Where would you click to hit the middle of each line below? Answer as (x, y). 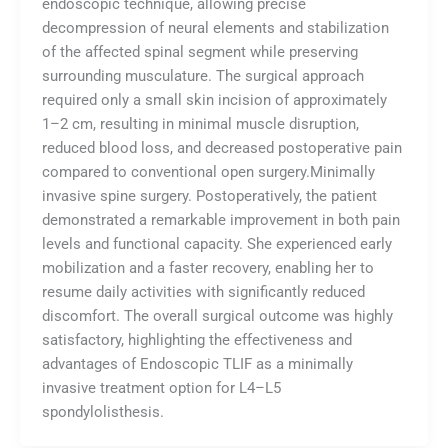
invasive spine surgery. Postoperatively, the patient (209, 195)
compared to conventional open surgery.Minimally (208, 171)
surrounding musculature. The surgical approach (202, 75)
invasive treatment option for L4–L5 (161, 387)
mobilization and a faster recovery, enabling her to (207, 267)
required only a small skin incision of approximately (214, 99)
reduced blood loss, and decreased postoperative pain (221, 147)
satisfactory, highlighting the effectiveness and (196, 339)
